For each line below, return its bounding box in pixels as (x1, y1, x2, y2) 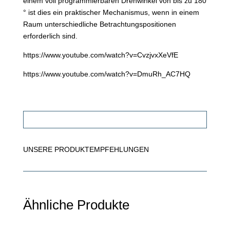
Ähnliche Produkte (23, 197, 129, 213)
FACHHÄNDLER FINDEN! (73, 115, 157, 124)
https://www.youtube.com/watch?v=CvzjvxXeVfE (23, 51, 178, 60)
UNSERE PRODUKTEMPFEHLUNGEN (23, 145, 149, 154)
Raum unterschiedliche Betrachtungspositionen (23, 20, 176, 29)
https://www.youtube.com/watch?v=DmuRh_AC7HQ (23, 70, 190, 79)
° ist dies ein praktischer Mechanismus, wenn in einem (23, 8, 199, 17)
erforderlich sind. (23, 32, 78, 41)
